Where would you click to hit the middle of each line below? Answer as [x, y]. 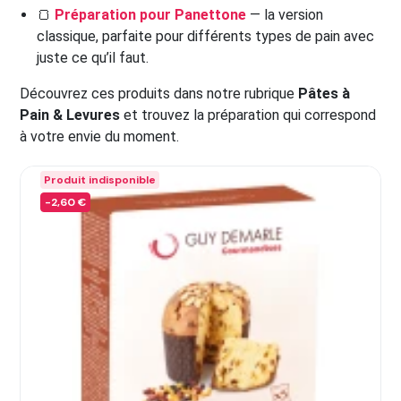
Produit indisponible [100, 180]
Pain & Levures [70, 115]
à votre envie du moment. [99, 137]
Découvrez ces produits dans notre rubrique [159, 94]
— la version [285, 15]
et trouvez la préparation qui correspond [248, 115]
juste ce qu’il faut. [93, 58]
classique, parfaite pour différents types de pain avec [206, 36]
